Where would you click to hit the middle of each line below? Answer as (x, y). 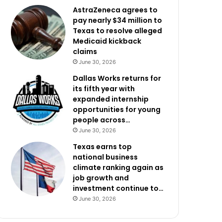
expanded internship (111, 99)
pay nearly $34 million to (118, 20)
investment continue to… (118, 188)
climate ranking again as (118, 167)
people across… (102, 120)
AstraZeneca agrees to (115, 10)
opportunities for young (117, 110)
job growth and (101, 178)
